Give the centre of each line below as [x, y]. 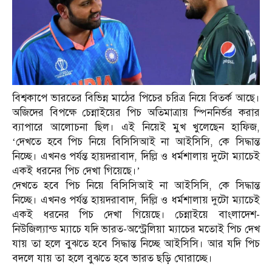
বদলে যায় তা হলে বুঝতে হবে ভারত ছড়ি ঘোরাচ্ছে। [112, 258]
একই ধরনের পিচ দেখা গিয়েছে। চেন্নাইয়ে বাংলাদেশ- [136, 214]
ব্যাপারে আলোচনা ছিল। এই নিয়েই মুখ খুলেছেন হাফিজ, [136, 127]
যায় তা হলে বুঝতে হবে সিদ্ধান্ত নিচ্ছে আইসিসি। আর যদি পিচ [136, 243]
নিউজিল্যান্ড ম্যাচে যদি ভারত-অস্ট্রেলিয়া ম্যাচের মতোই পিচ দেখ [136, 229]
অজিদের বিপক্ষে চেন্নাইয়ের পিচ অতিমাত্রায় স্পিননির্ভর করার [136, 112]
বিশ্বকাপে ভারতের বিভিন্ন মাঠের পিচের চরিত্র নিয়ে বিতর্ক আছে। [136, 98]
